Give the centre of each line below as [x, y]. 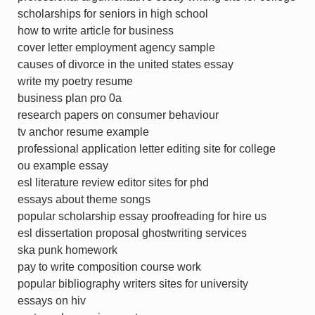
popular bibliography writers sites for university [133, 284]
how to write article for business [96, 31]
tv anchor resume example [83, 132]
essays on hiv [52, 301]
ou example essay [63, 166]
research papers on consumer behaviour [118, 115]
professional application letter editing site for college [147, 149]
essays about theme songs [84, 199]
